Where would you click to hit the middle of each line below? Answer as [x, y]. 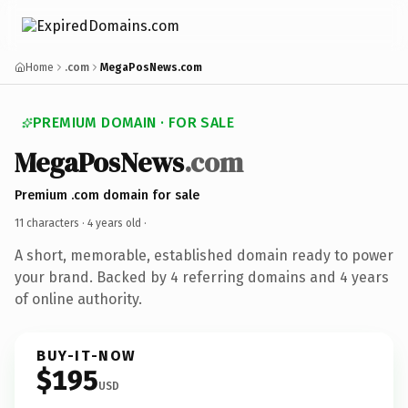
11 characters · [51, 223]
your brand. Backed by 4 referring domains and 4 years [202, 277]
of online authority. [78, 299]
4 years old [114, 223]
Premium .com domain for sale [107, 195]
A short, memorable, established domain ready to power [204, 255]
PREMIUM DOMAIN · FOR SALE [133, 122]
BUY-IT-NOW [87, 355]
